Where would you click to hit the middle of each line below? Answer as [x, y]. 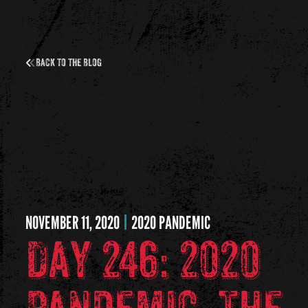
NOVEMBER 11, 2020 [72, 222]
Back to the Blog [68, 62]
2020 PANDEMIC [170, 222]
